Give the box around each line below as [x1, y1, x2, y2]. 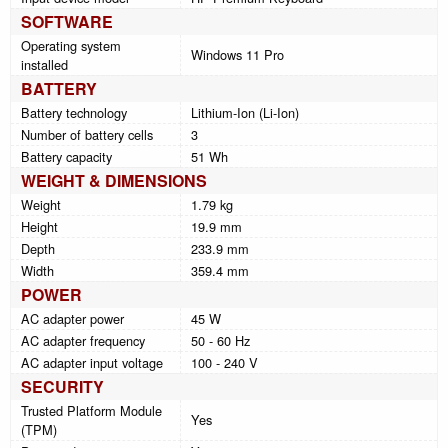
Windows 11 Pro [191, 45, 284, 65]
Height [21, 217, 58, 237]
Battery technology [21, 103, 127, 123]
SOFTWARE [21, 10, 113, 34]
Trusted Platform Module [21, 401, 162, 421]
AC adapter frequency [21, 331, 145, 351]
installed [21, 55, 68, 75]
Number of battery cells [21, 125, 153, 145]
